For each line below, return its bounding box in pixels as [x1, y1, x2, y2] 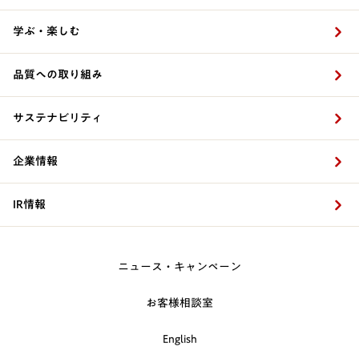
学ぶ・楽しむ [13, 26, 80, 37]
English [162, 333, 197, 345]
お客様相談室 [146, 297, 213, 309]
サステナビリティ [13, 112, 103, 123]
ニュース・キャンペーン [118, 261, 241, 272]
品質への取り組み [13, 69, 103, 80]
